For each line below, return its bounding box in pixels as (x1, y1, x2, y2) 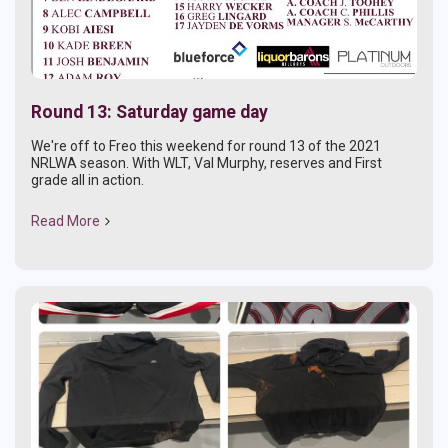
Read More (31, 212, 100, 229)
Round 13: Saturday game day (31, 101, 268, 122)
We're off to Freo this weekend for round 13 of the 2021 (31, 137, 381, 154)
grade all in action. (31, 171, 144, 188)
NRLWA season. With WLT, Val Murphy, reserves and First (31, 154, 382, 171)
